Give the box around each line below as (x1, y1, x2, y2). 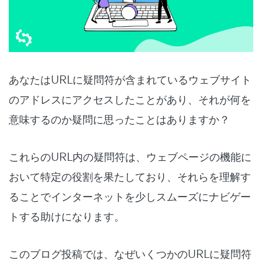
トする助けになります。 (9, 208, 125, 224)
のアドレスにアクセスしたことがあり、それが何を (9, 91, 251, 107)
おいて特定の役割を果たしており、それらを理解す (9, 168, 251, 184)
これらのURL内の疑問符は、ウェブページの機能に (9, 149, 251, 164)
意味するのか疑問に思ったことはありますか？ (9, 111, 230, 127)
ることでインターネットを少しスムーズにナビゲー (9, 188, 251, 204)
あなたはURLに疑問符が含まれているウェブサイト (9, 71, 251, 87)
